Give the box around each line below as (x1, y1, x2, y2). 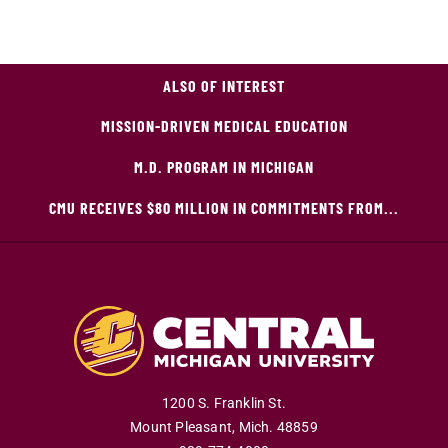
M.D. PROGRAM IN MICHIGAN (134, 157, 314, 176)
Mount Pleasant (130, 418, 233, 436)
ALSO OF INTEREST (163, 76, 285, 95)
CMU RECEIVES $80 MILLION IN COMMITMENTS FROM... (49, 198, 399, 217)
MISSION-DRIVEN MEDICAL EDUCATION (100, 116, 348, 135)
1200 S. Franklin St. (162, 394, 286, 412)
